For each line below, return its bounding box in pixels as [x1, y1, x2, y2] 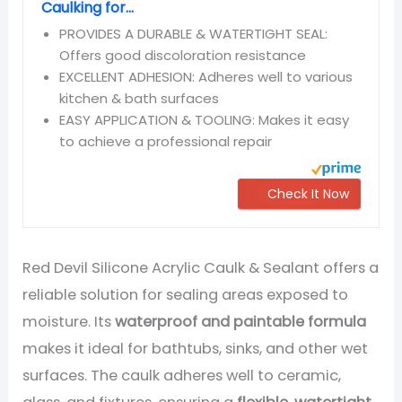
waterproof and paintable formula [115, 311, 367, 333]
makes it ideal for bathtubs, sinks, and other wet [22, 338, 369, 360]
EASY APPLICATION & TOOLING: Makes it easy [59, 110, 350, 130]
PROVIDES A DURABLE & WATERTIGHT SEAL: [59, 24, 328, 44]
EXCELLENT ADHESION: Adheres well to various [59, 67, 354, 87]
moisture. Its [22, 311, 116, 333]
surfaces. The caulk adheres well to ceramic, [22, 365, 342, 387]
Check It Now [267, 185, 349, 204]
